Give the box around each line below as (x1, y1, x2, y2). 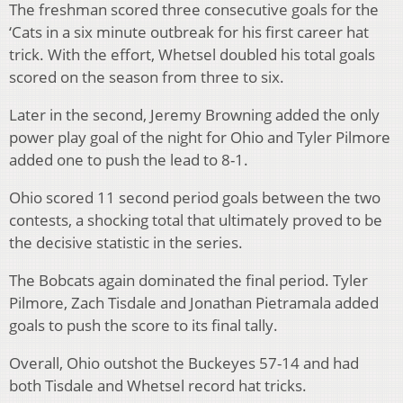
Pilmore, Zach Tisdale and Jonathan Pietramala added (9, 291, 379, 313)
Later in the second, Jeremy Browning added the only (9, 103, 380, 125)
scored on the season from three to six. (9, 66, 288, 87)
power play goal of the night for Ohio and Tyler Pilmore (9, 126, 390, 148)
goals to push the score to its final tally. (9, 314, 282, 336)
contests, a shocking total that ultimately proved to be (9, 209, 382, 230)
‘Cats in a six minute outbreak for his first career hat (9, 21, 369, 42)
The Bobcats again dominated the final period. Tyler (9, 269, 368, 291)
